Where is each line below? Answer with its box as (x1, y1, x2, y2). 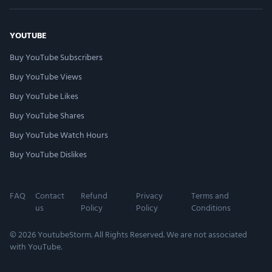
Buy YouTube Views (10, 70, 82, 83)
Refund (80, 189, 107, 202)
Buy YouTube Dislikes (10, 148, 87, 160)
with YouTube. (10, 240, 62, 253)
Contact (35, 189, 64, 202)
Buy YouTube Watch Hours (10, 128, 108, 141)
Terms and (191, 189, 229, 202)
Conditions (191, 201, 231, 214)
